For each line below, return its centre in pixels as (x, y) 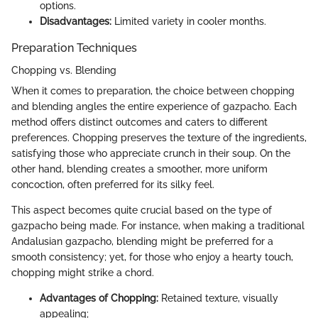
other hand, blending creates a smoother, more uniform (139, 169)
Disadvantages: (76, 21)
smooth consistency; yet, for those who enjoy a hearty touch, (152, 257)
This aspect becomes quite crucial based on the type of (142, 210)
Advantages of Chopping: (99, 298)
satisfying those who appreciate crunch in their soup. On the (151, 153)
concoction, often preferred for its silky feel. (113, 185)
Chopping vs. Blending (64, 70)
